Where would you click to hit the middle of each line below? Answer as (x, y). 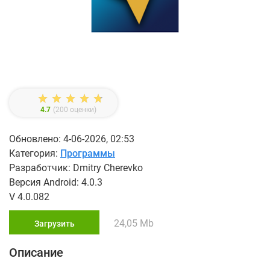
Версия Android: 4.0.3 (56, 183)
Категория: (35, 154)
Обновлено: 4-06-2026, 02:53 (72, 139)
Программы (88, 154)
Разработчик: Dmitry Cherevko (76, 168)
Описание (36, 253)
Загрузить (54, 224)
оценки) (82, 110)
